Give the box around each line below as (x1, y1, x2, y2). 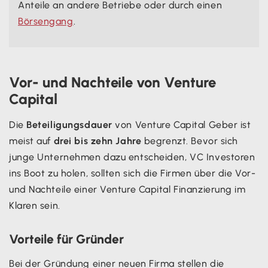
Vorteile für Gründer (9, 231, 124, 246)
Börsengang (18, 15, 74, 27)
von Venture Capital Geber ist (112, 118, 251, 130)
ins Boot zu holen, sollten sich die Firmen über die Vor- (9, 167, 256, 179)
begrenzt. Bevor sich (141, 135, 239, 147)
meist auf (9, 135, 54, 147)
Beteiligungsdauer (26, 118, 112, 130)
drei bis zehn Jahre (53, 135, 142, 147)
